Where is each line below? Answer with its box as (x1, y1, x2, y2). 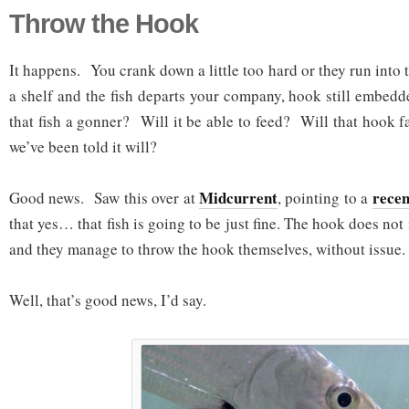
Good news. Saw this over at (9, 187, 199, 209)
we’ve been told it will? (9, 136, 157, 158)
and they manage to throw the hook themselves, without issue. (9, 238, 405, 260)
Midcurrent (199, 186, 278, 210)
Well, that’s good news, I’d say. (9, 289, 206, 311)
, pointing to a (278, 187, 372, 209)
